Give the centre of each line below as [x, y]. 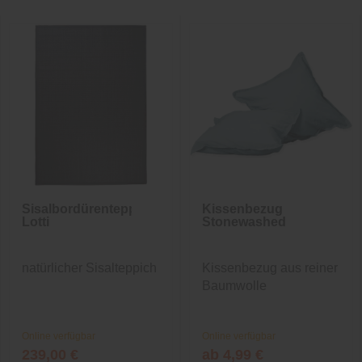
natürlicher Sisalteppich [90, 267]
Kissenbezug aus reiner [270, 267]
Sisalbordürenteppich [89, 208]
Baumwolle [234, 285]
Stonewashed [244, 221]
